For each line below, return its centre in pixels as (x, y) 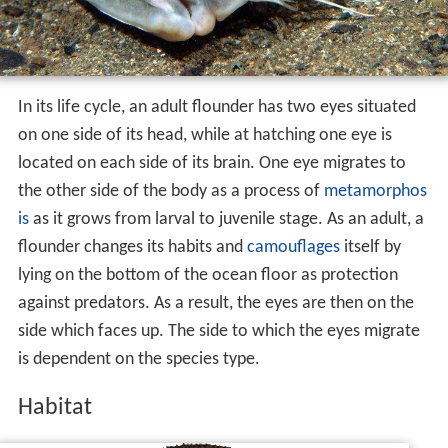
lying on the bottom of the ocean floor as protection (207, 276)
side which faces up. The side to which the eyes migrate (218, 332)
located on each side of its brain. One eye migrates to (211, 164)
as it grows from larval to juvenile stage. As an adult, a (226, 220)
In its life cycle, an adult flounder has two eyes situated (216, 108)
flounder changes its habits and (132, 248)
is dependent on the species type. (138, 360)
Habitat (54, 408)
